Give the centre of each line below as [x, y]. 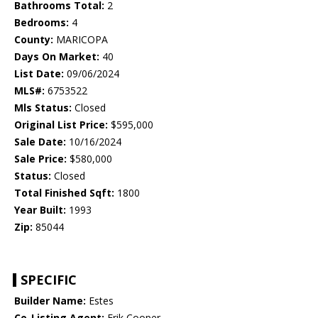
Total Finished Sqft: [64, 193]
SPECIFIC [49, 280]
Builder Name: [50, 301]
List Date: [39, 74]
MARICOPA [81, 40]
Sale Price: [40, 159]
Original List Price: [61, 125]
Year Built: [40, 210]
